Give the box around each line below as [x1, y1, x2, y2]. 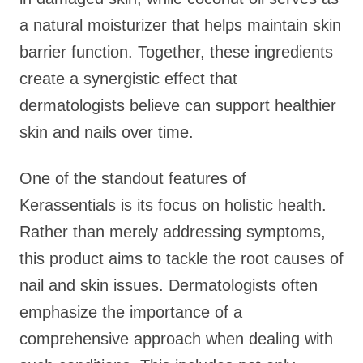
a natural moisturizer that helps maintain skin [19, 16, 341, 34]
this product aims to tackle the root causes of [19, 250, 344, 267]
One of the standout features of [19, 169, 246, 187]
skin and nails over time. [19, 123, 194, 141]
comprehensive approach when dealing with [19, 330, 333, 348]
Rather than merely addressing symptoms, [19, 223, 326, 241]
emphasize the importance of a [19, 303, 242, 321]
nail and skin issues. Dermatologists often [19, 276, 318, 294]
